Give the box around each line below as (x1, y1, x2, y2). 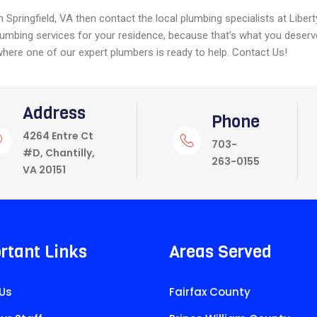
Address (22, 102, 86, 125)
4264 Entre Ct (22, 129, 93, 143)
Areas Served (169, 241, 272, 263)
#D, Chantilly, (22, 146, 95, 160)
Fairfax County (169, 284, 250, 299)
